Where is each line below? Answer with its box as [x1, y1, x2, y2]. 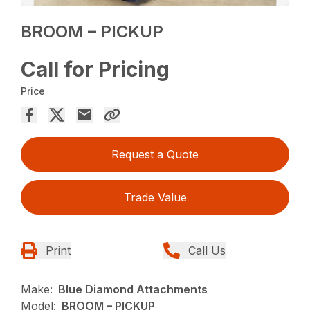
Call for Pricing [21, 57, 170, 82]
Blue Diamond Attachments [58, 282, 208, 297]
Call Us [188, 244, 226, 258]
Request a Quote [111, 147, 199, 162]
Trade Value [123, 190, 187, 205]
